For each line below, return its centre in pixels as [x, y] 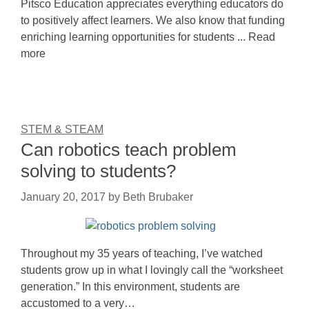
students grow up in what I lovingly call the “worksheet [152, 270]
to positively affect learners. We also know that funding [153, 20]
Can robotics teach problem [129, 150]
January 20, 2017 [63, 197]
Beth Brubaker [158, 197]
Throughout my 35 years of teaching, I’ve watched [142, 253]
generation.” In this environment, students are [130, 287]
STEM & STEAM [62, 129]
